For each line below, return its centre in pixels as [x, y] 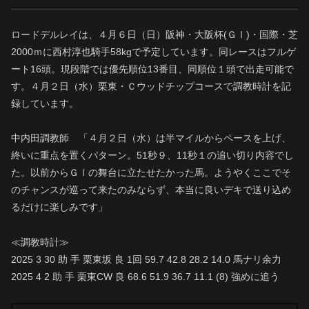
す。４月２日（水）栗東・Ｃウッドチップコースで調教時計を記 [151, 87]
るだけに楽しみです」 [59, 207]
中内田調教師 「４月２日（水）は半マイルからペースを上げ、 [151, 138]
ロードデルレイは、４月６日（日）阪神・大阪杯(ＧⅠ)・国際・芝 [154, 35]
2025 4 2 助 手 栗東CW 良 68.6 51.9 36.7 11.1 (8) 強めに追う [145, 276]
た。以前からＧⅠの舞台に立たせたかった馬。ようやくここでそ [151, 173]
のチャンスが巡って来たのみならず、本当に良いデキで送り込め [151, 190]
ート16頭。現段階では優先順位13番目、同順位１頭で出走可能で [152, 69]
